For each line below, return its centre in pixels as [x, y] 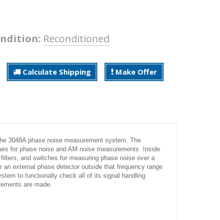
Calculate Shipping [56, 71]
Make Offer [135, 71]
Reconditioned [76, 38]
